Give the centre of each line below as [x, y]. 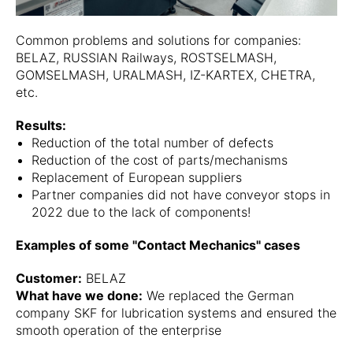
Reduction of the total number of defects [152, 143]
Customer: [49, 278]
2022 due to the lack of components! [141, 212]
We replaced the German [218, 295]
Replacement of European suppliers [137, 177]
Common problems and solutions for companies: [158, 40]
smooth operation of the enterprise [119, 330]
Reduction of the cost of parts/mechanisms [160, 160]
